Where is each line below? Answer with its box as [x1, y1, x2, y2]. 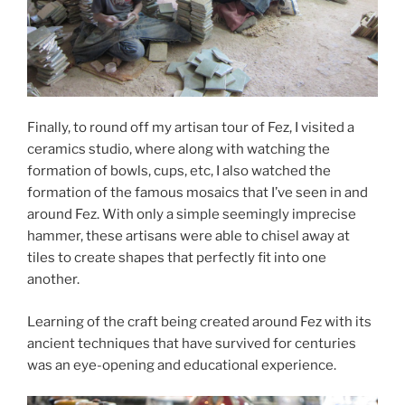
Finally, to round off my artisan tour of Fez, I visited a [27, 119, 354, 137]
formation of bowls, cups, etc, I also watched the [27, 163, 331, 180]
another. [27, 271, 80, 288]
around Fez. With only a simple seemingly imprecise [27, 206, 356, 223]
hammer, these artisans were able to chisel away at [27, 228, 350, 245]
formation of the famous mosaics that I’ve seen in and [27, 184, 368, 202]
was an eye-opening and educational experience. [27, 356, 336, 373]
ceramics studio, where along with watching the [27, 141, 330, 158]
